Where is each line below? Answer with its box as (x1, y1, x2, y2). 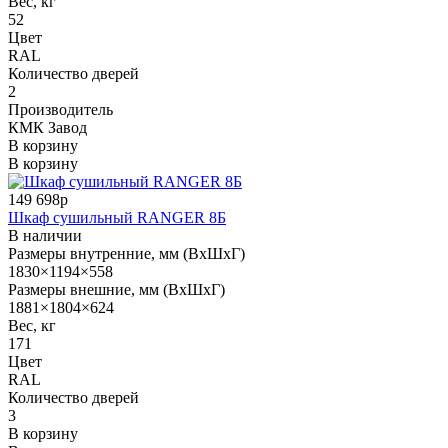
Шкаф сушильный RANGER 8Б (8, 208, 226, 226)
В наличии (8, 226, 82, 244)
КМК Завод (8, 118, 87, 136)
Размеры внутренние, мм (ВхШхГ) (8, 244, 245, 262)
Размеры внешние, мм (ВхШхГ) (8, 280, 225, 298)
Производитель (8, 100, 113, 118)
